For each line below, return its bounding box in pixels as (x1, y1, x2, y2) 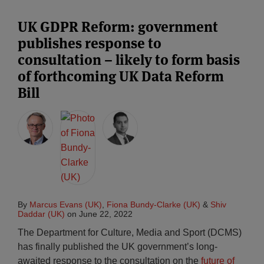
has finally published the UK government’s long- (18, 242, 217, 252)
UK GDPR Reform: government (18, 18, 218, 37)
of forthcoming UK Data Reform (18, 67, 224, 86)
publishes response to (18, 34, 161, 53)
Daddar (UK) (18, 209, 65, 219)
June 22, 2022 (79, 209, 133, 219)
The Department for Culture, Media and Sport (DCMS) (18, 227, 242, 238)
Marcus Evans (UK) (29, 200, 102, 210)
